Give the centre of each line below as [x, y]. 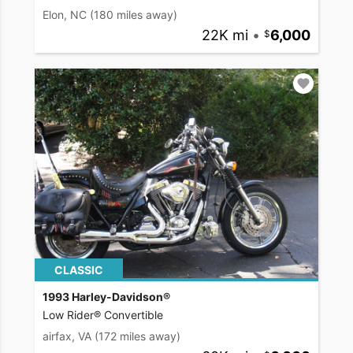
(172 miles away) [137, 336]
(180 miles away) [134, 15]
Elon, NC [65, 15]
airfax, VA [67, 336]
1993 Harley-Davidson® [106, 297]
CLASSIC [79, 270]
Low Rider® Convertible [103, 315]
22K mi [225, 35]
